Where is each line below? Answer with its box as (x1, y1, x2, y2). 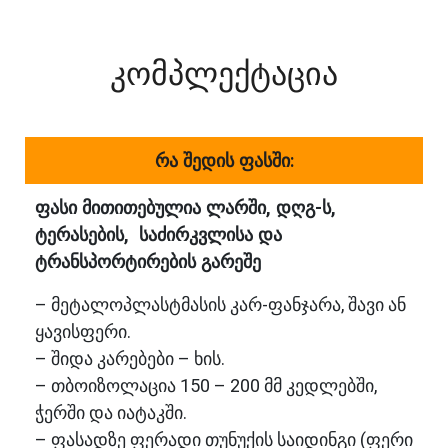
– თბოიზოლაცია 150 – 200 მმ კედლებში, (35, 375, 377, 397)
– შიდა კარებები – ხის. (35, 348, 225, 370)
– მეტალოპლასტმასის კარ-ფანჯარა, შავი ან (35, 294, 406, 316)
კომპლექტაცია (110, 55, 338, 94)
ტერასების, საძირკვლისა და (35, 224, 282, 246)
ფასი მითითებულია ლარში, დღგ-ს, (35, 197, 336, 219)
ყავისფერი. (35, 321, 131, 343)
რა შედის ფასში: (154, 150, 294, 172)
